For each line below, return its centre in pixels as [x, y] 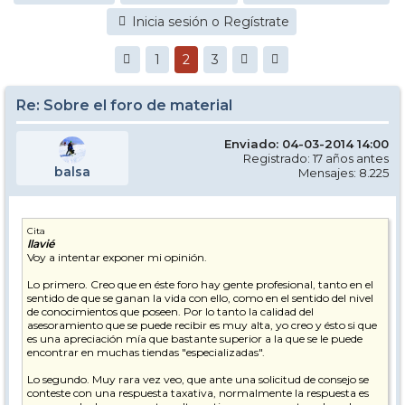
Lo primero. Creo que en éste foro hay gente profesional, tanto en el [200, 284]
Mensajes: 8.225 [344, 173]
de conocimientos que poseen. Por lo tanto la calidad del [170, 311]
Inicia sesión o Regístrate [211, 22]
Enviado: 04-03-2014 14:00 [306, 144]
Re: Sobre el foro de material [124, 105]
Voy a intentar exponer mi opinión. [117, 257]
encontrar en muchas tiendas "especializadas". [146, 352]
